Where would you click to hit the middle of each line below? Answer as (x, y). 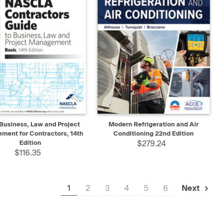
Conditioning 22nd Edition (154, 134)
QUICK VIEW (125, 121)
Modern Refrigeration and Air (154, 124)
